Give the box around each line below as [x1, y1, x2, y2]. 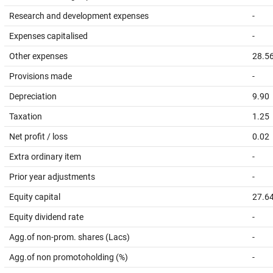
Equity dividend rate [9, 212, 83, 222]
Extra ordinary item [9, 152, 81, 161]
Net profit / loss [9, 132, 68, 141]
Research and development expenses [9, 11, 149, 21]
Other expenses [9, 51, 68, 61]
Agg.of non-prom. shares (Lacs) [9, 232, 130, 242]
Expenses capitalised [9, 31, 88, 41]
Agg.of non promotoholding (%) [9, 252, 128, 262]
